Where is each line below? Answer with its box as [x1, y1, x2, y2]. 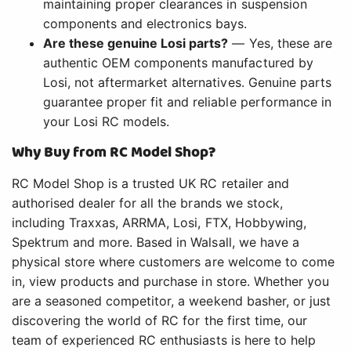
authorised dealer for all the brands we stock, [12, 195, 283, 212]
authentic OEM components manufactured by [43, 55, 313, 71]
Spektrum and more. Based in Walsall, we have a [12, 234, 299, 251]
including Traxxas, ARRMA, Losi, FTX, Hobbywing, [12, 215, 306, 231]
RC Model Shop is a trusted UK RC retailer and [12, 175, 289, 192]
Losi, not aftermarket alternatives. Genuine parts [43, 74, 331, 91]
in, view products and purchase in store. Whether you [12, 273, 329, 290]
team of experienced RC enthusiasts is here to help [12, 332, 316, 349]
